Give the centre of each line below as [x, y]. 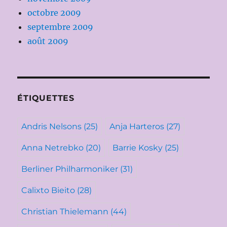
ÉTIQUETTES [46, 98]
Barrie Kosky [138, 148]
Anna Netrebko [53, 148]
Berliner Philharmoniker [70, 169]
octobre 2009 [54, 13]
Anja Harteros [137, 127]
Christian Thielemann [65, 212]
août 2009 [48, 41]
